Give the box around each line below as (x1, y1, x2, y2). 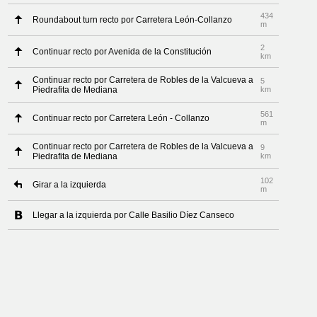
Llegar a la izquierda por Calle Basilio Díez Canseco (33, 210, 235, 220)
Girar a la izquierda (33, 180, 107, 190)
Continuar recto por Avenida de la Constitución (33, 47, 212, 57)
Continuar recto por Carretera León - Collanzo (33, 113, 210, 123)
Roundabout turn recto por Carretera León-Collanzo (33, 15, 233, 25)
